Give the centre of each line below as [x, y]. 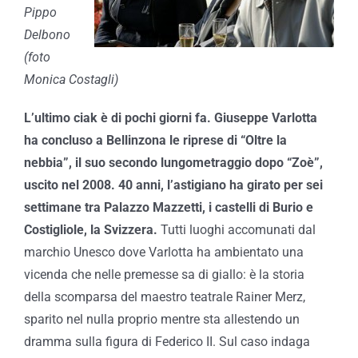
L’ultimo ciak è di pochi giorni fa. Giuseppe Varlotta [171, 117]
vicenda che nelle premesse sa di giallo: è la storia [164, 274]
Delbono [47, 34]
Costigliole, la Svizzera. [91, 229]
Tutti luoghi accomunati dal [237, 229]
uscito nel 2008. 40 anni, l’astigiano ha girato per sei [173, 185]
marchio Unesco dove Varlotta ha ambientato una [164, 252]
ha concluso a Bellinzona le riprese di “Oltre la [155, 140]
